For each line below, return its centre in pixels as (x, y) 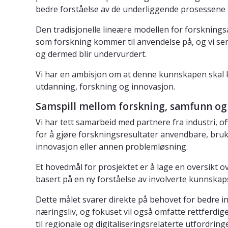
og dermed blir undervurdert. (91, 54)
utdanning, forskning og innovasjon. (105, 86)
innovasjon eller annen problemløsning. (112, 146)
